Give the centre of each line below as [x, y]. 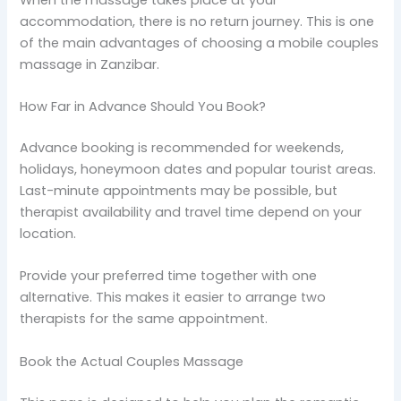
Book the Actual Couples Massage [132, 361]
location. [48, 233]
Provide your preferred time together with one [169, 276]
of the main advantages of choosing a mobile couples [200, 43]
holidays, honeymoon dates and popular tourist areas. [198, 169]
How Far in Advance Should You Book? [143, 107]
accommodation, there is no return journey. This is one [197, 21]
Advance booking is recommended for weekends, [182, 147]
